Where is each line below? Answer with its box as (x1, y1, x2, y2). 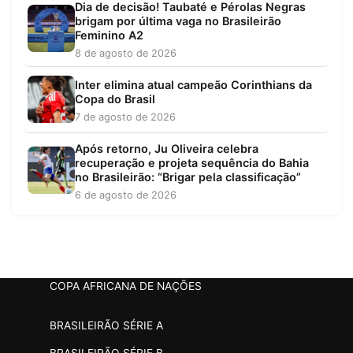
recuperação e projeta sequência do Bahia (75, 156, 309, 170)
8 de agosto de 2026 (75, 47, 176, 60)
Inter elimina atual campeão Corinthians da (75, 78, 312, 92)
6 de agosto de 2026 (75, 189, 176, 202)
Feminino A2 (75, 28, 143, 43)
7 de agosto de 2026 (75, 111, 176, 124)
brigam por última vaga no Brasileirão (75, 14, 281, 28)
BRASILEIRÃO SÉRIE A (50, 319, 163, 333)
